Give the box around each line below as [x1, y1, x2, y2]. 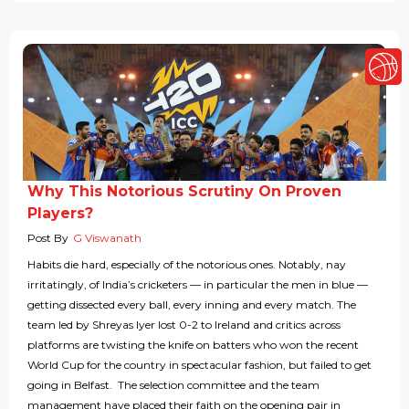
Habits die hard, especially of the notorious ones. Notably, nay [27, 257, 346, 272]
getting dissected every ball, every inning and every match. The [27, 298, 356, 312]
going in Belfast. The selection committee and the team [27, 378, 320, 393]
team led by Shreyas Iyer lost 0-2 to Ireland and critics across [27, 318, 341, 332]
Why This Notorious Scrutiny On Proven [27, 183, 341, 201]
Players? [27, 204, 93, 223]
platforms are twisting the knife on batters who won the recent [27, 338, 359, 352]
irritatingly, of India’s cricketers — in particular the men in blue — [27, 278, 368, 292]
